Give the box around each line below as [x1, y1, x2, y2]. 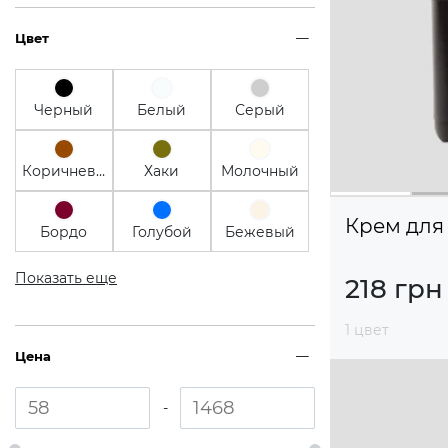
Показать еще [15, 269, 117, 287]
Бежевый [224, 223, 295, 241]
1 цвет [345, 320, 389, 339]
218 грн [345, 272, 443, 305]
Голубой [131, 223, 192, 241]
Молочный [220, 162, 299, 180]
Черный [34, 101, 94, 119]
